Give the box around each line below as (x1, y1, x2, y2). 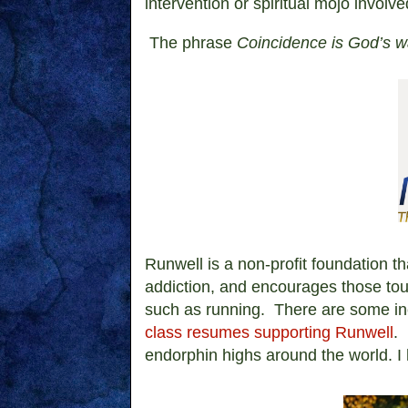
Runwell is (145, 255, 224, 274)
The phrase (145, 34, 237, 53)
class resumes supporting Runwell (145, 323, 393, 342)
